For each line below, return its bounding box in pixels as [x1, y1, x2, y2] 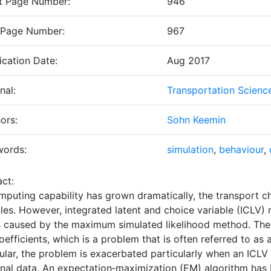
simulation [167, 143, 214, 155]
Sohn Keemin [167, 114, 226, 126]
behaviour [219, 143, 264, 155]
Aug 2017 [167, 54, 210, 67]
